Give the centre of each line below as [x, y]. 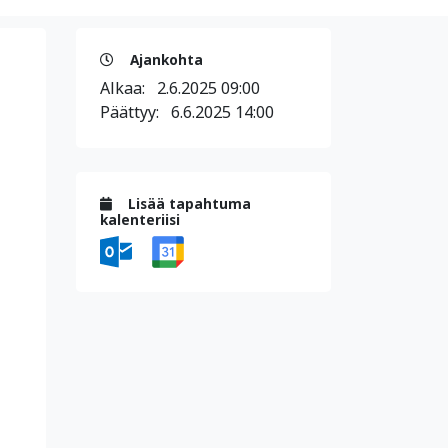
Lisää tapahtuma [187, 203]
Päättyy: [135, 112]
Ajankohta [164, 59]
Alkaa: [128, 88]
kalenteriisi [140, 219]
